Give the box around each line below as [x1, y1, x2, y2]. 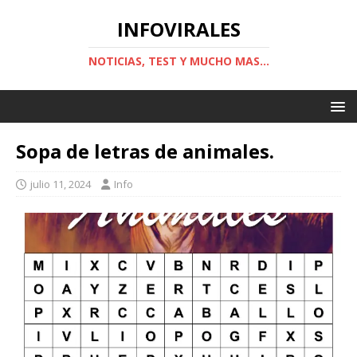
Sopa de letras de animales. [16, 138, 274, 164]
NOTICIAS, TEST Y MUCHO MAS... [88, 53, 269, 69]
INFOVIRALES [116, 16, 241, 42]
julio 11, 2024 [30, 177, 91, 191]
